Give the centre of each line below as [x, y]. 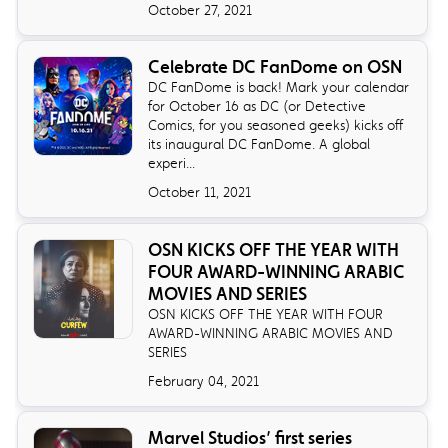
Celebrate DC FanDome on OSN [275, 67]
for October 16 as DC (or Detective [257, 106]
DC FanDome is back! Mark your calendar [279, 87]
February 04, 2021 [204, 380]
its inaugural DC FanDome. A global [259, 144]
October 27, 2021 [200, 10]
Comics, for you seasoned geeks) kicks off [276, 125]
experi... [172, 163]
